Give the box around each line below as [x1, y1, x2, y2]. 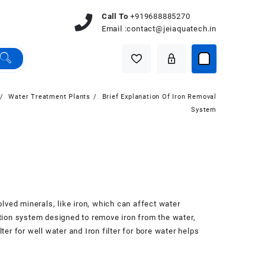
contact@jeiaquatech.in [127, 24, 216, 33]
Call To [101, 11, 128, 21]
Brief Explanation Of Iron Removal [102, 93, 216, 101]
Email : [101, 24, 127, 33]
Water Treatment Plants [8, 93, 91, 101]
